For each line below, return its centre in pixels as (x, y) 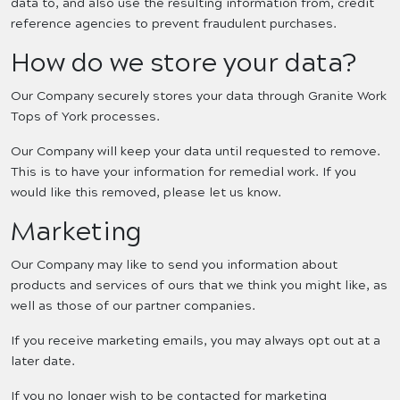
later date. (43, 362)
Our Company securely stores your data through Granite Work (199, 96)
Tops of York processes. (85, 117)
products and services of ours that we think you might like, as (199, 286)
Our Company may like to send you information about (174, 265)
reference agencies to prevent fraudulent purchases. (174, 24)
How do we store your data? (183, 63)
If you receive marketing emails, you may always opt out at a (196, 341)
